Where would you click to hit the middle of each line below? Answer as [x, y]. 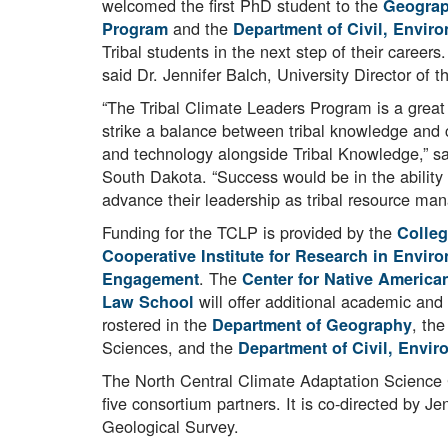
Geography [369, 325]
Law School [150, 302]
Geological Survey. [173, 426]
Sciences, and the [170, 347]
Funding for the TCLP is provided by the [249, 232]
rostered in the [157, 324]
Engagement [150, 279]
